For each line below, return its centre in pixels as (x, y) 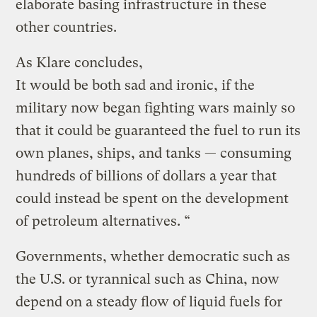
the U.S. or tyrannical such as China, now (148, 279)
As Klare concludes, (80, 62)
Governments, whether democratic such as (153, 256)
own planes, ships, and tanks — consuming (154, 153)
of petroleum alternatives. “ (103, 221)
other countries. (67, 27)
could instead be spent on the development (152, 198)
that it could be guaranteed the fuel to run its (158, 130)
